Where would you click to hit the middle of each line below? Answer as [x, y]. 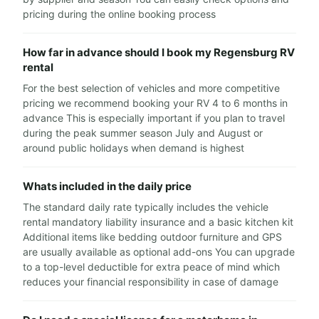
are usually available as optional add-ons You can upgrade [159, 252]
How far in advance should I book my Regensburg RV [159, 52]
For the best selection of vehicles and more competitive [151, 88]
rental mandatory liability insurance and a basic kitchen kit [158, 222]
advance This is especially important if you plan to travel [154, 118]
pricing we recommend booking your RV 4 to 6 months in [155, 103]
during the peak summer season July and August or [143, 133]
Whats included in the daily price [107, 186]
